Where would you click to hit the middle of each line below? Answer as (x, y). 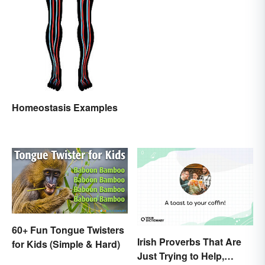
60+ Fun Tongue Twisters (68, 230)
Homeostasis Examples (65, 108)
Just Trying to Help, (181, 256)
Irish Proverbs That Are (189, 242)
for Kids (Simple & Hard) (66, 244)
